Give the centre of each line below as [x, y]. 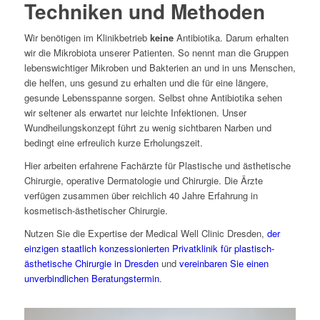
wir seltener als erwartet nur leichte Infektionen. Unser [135, 113]
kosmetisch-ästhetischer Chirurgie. [96, 211]
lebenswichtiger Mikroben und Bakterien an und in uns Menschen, [160, 68]
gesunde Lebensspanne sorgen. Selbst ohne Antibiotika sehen [153, 98]
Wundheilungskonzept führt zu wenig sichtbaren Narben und [147, 128]
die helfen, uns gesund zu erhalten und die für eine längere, [146, 83]
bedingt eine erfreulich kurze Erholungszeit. [113, 143]
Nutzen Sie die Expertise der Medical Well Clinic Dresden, [145, 234]
